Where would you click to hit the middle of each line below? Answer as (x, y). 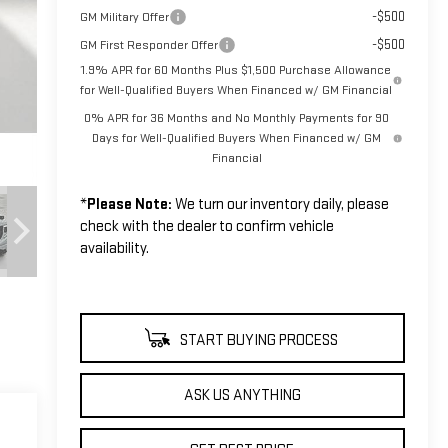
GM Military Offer (124, 16)
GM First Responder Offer (148, 44)
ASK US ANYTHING (242, 395)
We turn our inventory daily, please (280, 204)
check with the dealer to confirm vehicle (206, 226)
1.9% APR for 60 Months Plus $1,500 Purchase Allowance (236, 69)
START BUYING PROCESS (257, 340)
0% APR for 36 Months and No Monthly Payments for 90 (237, 117)
